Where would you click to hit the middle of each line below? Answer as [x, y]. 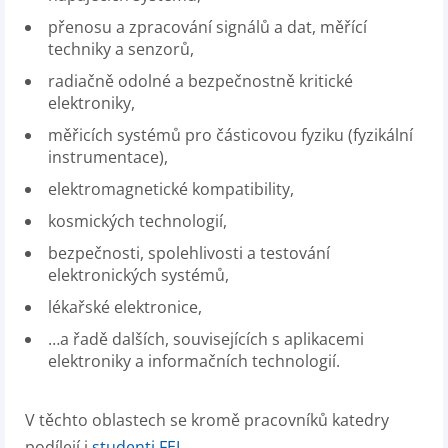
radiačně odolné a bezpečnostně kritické [200, 81]
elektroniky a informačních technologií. [194, 361]
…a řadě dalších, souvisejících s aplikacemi [206, 339]
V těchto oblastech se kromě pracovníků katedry [207, 420]
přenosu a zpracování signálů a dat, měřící [207, 27]
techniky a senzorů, [121, 49]
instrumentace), [108, 157]
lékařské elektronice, [125, 307]
